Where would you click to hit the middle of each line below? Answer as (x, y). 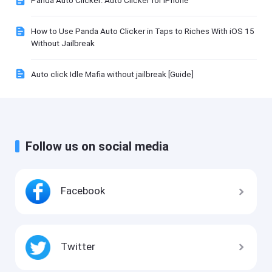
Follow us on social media (97, 146)
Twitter (78, 246)
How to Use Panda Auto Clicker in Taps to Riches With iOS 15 (142, 31)
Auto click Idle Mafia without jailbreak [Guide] (112, 74)
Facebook (83, 191)
